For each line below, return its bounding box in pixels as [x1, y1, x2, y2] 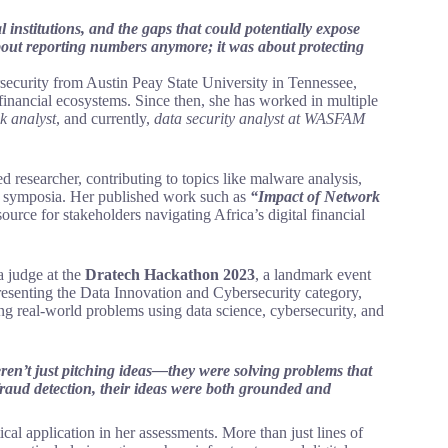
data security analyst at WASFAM [154, 109, 365, 127]
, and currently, [56, 109, 154, 127]
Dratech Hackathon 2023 [85, 265, 255, 283]
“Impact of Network [250, 187, 380, 205]
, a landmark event [255, 265, 371, 283]
